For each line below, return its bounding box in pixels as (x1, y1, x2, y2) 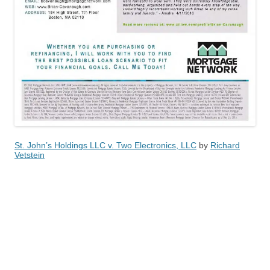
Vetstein (14, 149, 45, 160)
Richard (210, 140, 240, 150)
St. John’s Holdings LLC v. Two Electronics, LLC (14, 140, 196, 150)
